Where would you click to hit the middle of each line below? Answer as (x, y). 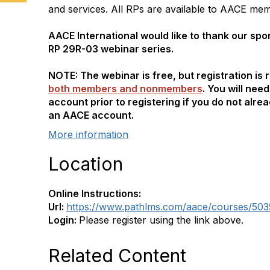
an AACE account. (91, 115)
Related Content (117, 255)
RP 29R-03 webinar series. (111, 49)
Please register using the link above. (161, 220)
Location (86, 164)
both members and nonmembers (125, 88)
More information (88, 134)
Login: (64, 220)
